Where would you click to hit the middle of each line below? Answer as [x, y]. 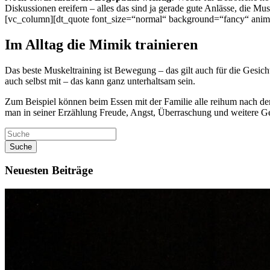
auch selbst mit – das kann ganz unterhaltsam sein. [100, 81]
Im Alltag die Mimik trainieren [101, 44]
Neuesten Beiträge [49, 171]
